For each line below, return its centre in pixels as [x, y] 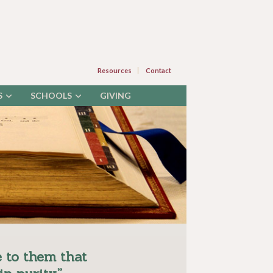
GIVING [115, 95]
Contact [158, 70]
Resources [115, 70]
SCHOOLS [51, 95]
